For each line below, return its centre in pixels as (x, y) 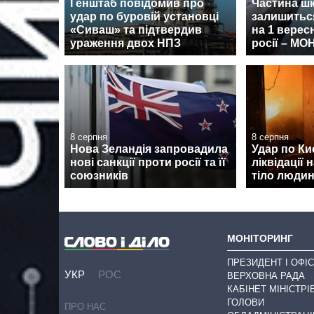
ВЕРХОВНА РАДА (266, 275)
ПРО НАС (85, 307)
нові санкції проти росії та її (148, 163)
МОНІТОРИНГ (260, 239)
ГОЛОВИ (246, 302)
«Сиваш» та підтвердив (136, 30)
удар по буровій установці (144, 17)
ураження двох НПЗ (125, 43)
